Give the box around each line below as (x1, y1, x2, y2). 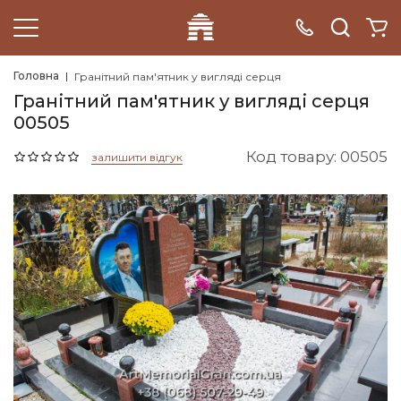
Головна (13, 69, 59, 82)
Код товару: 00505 (246, 148, 388, 166)
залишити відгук (91, 149, 183, 164)
